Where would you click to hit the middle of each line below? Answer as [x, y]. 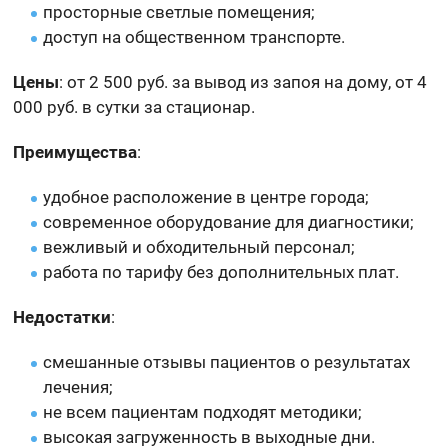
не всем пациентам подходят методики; [203, 411]
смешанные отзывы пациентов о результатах [227, 361]
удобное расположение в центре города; [206, 196]
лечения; [78, 386]
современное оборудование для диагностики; [229, 221]
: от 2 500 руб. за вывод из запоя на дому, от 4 [243, 81]
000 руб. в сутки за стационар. [134, 106]
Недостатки [62, 316]
